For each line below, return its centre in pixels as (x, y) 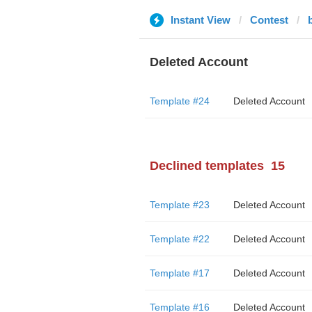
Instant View (200, 20)
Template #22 (179, 239)
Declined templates (206, 166)
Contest (269, 20)
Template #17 (179, 273)
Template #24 (179, 101)
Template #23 (179, 205)
